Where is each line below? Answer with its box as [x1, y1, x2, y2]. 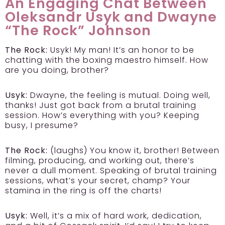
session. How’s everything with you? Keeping [5, 109, 199, 122]
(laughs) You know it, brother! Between [48, 145, 219, 157]
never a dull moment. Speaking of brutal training [5, 165, 217, 177]
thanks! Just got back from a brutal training [5, 99, 196, 111]
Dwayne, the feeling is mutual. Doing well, [28, 89, 210, 101]
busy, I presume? [5, 120, 78, 132]
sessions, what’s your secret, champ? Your [5, 175, 190, 187]
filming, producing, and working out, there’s [5, 155, 194, 167]
